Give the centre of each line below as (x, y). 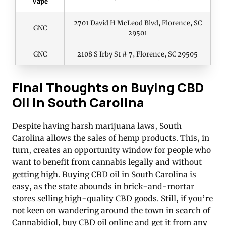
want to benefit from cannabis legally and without (107, 162)
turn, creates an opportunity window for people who (111, 150)
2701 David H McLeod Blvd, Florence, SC (137, 23)
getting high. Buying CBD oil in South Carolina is (104, 175)
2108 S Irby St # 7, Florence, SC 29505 (137, 54)
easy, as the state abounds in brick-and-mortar (103, 187)
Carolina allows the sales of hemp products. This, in (111, 138)
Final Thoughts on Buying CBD (108, 88)
